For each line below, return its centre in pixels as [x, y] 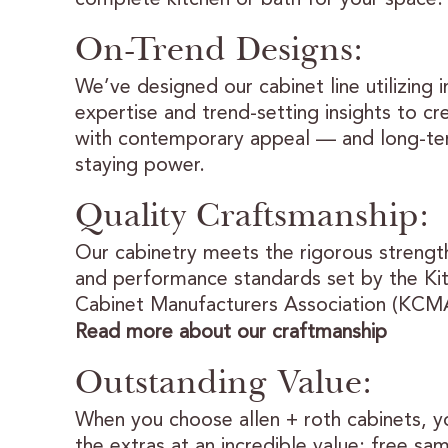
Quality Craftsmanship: [251, 214]
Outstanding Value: [223, 381]
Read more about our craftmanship [230, 332]
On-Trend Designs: [218, 48]
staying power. [139, 165]
